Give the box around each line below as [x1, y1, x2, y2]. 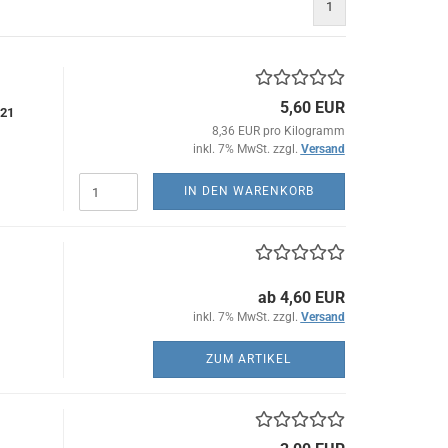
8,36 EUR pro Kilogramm [211, 124, 345, 138]
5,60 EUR [279, 98, 345, 117]
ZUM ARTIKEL [206, 352, 291, 366]
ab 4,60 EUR [257, 288, 345, 307]
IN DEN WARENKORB [183, 184, 314, 198]
